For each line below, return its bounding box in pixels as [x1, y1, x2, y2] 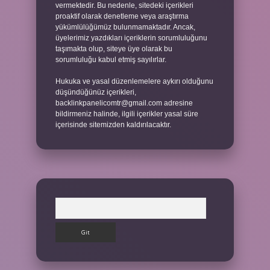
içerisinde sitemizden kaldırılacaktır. [55, 121, 171, 129]
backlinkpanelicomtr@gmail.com [55, 99, 162, 107]
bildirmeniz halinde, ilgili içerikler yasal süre [55, 110, 198, 118]
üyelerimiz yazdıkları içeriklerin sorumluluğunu [55, 34, 207, 42]
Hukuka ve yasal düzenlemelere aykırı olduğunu [55, 77, 213, 86]
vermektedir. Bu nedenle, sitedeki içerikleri [55, 1, 193, 10]
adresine [162, 99, 193, 107]
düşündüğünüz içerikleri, [55, 88, 136, 96]
